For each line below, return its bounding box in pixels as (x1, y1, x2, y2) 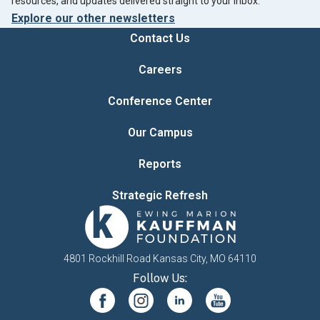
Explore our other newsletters (11, 11, 175, 25)
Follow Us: (133, 271, 187, 285)
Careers (138, 63, 182, 76)
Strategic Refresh (112, 189, 208, 202)
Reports (139, 157, 181, 171)
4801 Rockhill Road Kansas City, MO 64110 (64, 253, 256, 264)
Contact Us (130, 31, 190, 45)
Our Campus (127, 126, 193, 139)
